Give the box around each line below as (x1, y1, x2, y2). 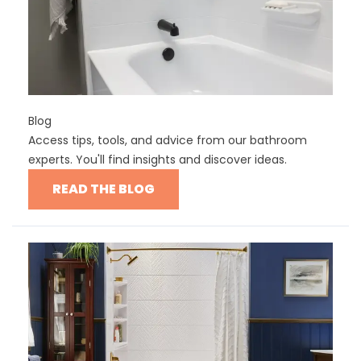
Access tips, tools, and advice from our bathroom (28, 132, 307, 149)
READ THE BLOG (52, 180, 155, 199)
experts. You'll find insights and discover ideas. (28, 151, 287, 168)
